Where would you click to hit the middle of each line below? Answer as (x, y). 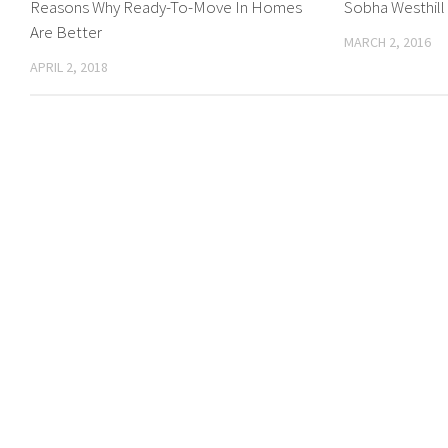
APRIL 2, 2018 (69, 67)
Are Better (66, 32)
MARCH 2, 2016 (388, 42)
